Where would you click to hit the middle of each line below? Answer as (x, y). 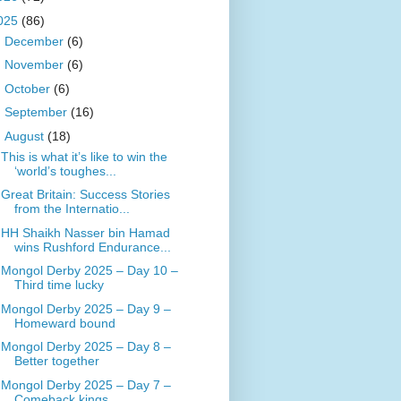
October (29, 88)
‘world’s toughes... (65, 171)
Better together (56, 361)
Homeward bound (64, 323)
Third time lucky (59, 285)
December (35, 41)
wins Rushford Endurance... (92, 247)
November (35, 65)
